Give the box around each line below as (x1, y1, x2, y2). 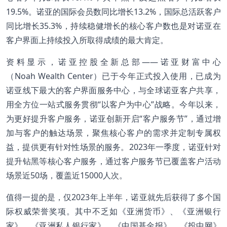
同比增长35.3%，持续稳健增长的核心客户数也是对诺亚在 (6, 20, 221, 31)
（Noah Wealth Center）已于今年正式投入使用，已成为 (6, 70, 221, 82)
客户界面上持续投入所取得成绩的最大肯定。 (6, 34, 168, 46)
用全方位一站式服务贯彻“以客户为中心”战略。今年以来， (6, 98, 221, 110)
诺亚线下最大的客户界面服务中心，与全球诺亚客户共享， (6, 84, 221, 96)
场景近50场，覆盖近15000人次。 (6, 169, 127, 181)
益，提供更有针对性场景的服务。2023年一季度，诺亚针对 (6, 141, 221, 153)
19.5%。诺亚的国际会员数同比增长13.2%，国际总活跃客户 (6, 6, 221, 17)
